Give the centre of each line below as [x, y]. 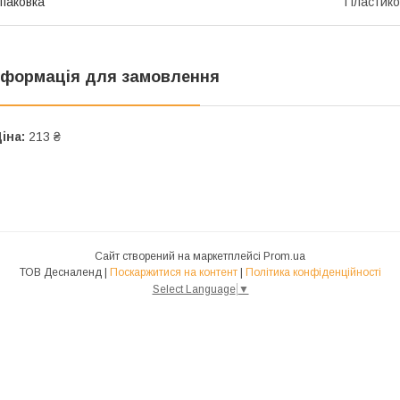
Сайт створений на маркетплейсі [179, 257]
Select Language [194, 290]
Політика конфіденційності [313, 273]
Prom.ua [284, 257]
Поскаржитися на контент [173, 273]
